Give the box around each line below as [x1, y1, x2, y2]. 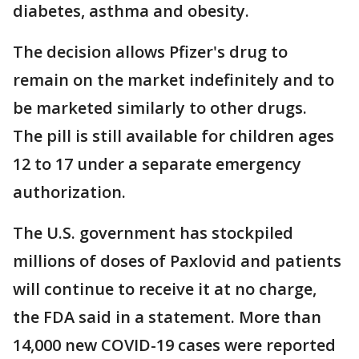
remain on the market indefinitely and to [13, 69, 334, 91]
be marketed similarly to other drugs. [13, 97, 307, 119]
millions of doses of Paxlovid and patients [13, 250, 341, 272]
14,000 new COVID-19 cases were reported [13, 334, 336, 357]
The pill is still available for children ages [13, 125, 334, 147]
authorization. [13, 181, 126, 204]
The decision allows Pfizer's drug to [13, 41, 288, 63]
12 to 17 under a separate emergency [13, 153, 301, 175]
